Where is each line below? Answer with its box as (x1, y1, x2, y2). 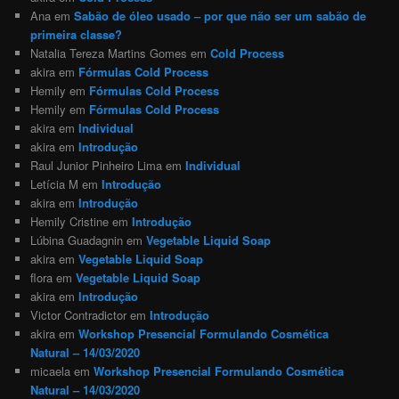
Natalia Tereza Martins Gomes (30, 44, 188, 61)
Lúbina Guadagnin (30, 231, 124, 248)
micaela (30, 362, 71, 379)
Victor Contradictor (30, 305, 127, 323)
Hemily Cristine (30, 212, 110, 230)
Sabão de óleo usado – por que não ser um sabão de (74, 6, 367, 24)
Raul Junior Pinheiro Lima (30, 156, 163, 174)
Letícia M (30, 175, 79, 192)
